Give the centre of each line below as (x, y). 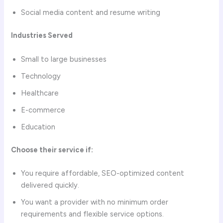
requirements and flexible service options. (93, 214)
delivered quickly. (50, 185)
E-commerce (43, 110)
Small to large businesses (64, 59)
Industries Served (42, 36)
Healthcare (40, 93)
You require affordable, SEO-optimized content (103, 173)
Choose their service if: (52, 150)
